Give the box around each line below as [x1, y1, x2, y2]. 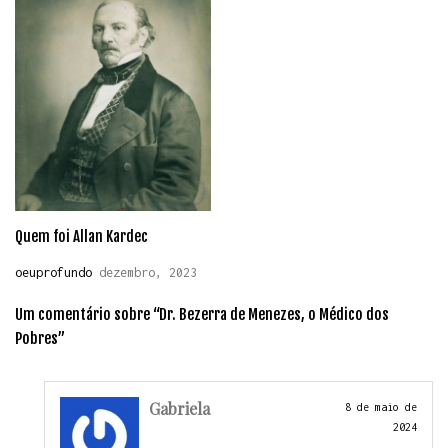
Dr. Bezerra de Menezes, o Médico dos [159, 304, 389, 324]
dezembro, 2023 [92, 264, 197, 280]
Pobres [15, 328, 58, 348]
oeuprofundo [15, 264, 92, 280]
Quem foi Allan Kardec [15, 226, 148, 246]
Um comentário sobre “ [15, 304, 159, 324]
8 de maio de [345, 400, 417, 413]
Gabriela [149, 397, 211, 419]
